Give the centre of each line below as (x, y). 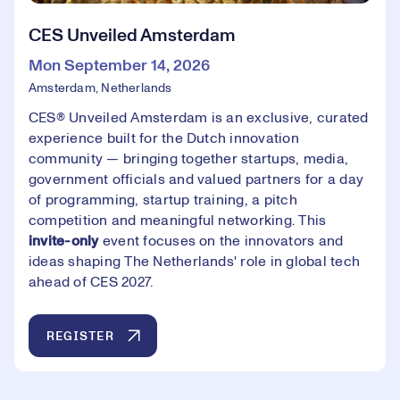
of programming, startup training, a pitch (163, 200)
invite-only (64, 242)
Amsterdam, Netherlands (100, 89)
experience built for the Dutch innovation (164, 139)
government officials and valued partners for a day (196, 180)
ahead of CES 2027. (91, 283)
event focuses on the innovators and (221, 242)
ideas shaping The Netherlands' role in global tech (194, 262)
